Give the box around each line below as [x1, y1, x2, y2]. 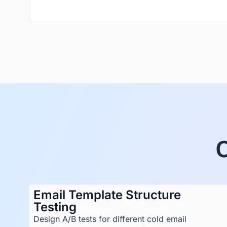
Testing [33, 200, 77, 214]
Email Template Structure [33, 187, 181, 202]
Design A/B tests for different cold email [33, 214, 186, 224]
